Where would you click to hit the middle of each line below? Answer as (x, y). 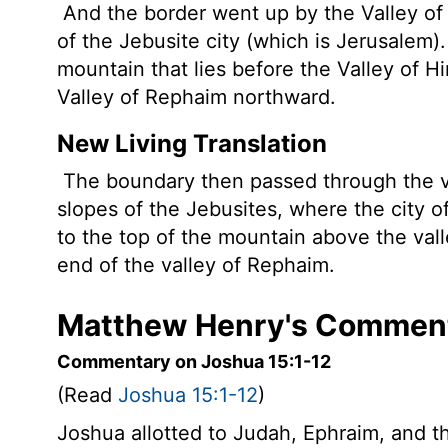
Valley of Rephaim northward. (196, 97)
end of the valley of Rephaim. (196, 265)
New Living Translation (192, 143)
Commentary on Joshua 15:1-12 (194, 361)
